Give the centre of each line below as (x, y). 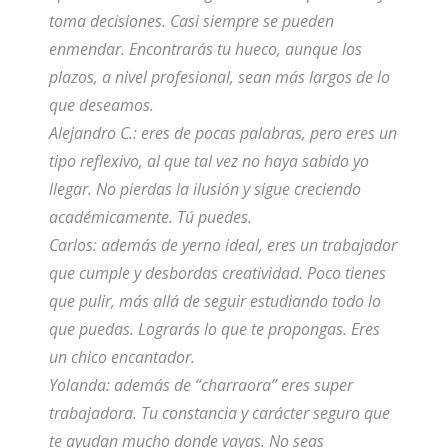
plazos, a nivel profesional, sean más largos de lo (219, 77)
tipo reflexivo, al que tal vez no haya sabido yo (208, 161)
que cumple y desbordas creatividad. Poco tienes (217, 273)
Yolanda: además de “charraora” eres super (200, 385)
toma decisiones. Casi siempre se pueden (191, 21)
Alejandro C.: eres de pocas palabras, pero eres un (222, 133)
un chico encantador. (123, 357)
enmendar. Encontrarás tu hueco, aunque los (205, 49)
